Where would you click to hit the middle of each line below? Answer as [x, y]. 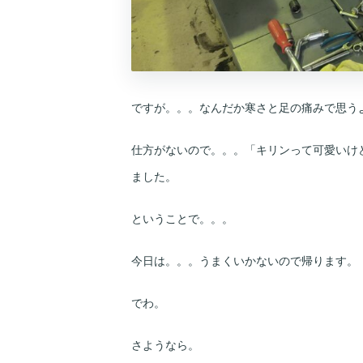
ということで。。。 [182, 219]
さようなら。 [165, 344]
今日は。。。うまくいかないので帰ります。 [245, 261]
